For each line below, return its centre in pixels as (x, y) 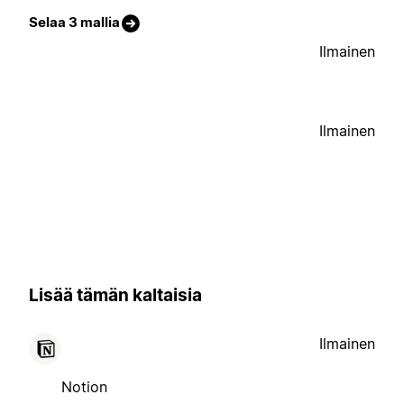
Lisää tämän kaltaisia (115, 296)
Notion (84, 386)
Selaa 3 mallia (74, 23)
